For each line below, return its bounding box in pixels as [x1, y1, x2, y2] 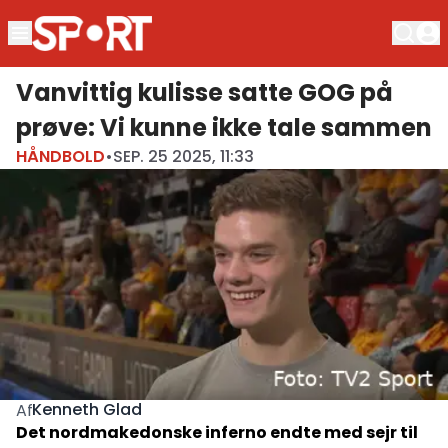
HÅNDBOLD [16, 144, 105, 168]
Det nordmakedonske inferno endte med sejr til [16, 420, 418, 444]
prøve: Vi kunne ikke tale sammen [16, 110, 432, 144]
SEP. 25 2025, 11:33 [113, 144, 254, 168]
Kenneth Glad [32, 398, 143, 422]
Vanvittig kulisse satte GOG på [16, 75, 393, 109]
